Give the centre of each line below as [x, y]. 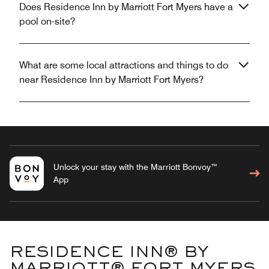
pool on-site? [47, 21]
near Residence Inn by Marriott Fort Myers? [111, 79]
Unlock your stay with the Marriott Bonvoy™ [135, 167]
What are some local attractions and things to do [124, 65]
